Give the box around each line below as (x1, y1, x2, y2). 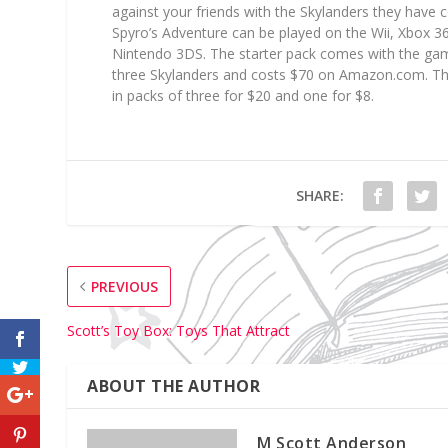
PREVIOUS (91, 276, 159, 296)
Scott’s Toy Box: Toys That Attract (67, 320, 291, 340)
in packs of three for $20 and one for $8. (111, 86, 374, 105)
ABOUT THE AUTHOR (87, 374, 261, 397)
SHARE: (295, 185, 344, 205)
